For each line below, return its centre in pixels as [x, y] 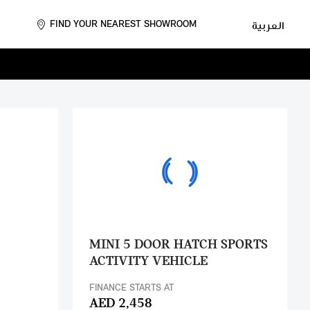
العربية [268, 24]
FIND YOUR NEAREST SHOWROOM [123, 24]
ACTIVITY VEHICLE [148, 262]
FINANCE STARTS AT [131, 288]
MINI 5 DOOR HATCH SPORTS [178, 245]
